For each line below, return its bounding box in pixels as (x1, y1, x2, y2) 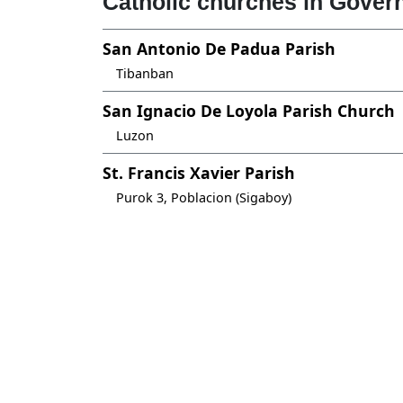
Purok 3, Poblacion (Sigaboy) (116, 189, 291, 206)
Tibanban (116, 65, 174, 82)
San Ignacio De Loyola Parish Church (103, 100, 395, 121)
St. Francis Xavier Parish (103, 162, 295, 184)
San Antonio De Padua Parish (103, 38, 336, 59)
